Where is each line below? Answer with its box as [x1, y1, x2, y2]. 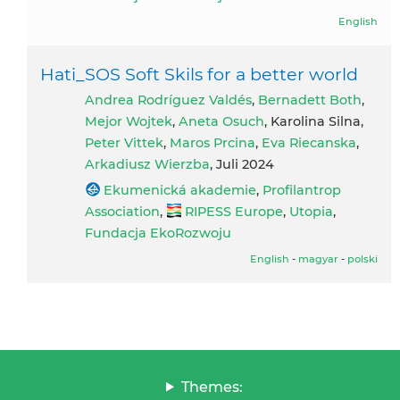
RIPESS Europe [185, 203, 283, 220]
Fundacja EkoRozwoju [85, 224, 231, 241]
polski [347, 252, 378, 265]
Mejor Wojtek [85, 112, 172, 129]
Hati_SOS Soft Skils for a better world [40, 62, 358, 85]
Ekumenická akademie [104, 181, 256, 198]
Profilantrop [262, 181, 341, 198]
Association [85, 203, 160, 220]
